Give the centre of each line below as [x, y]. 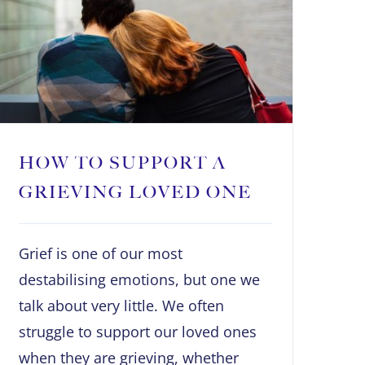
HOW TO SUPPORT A [123, 163]
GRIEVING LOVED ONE [135, 192]
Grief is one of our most [101, 254]
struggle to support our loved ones [138, 332]
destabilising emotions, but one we [139, 280]
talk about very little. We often [121, 306]
